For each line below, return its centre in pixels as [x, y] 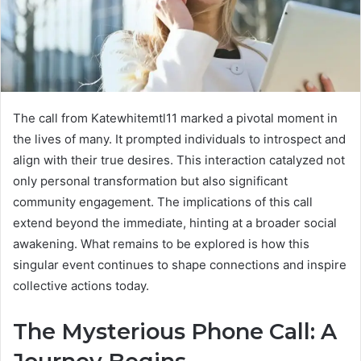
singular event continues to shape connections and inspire [180, 264]
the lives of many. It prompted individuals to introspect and [179, 139]
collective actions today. [81, 285]
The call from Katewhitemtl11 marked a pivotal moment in [175, 118]
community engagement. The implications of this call [163, 201]
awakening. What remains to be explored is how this [161, 243]
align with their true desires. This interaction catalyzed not [179, 160]
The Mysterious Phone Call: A [175, 331]
